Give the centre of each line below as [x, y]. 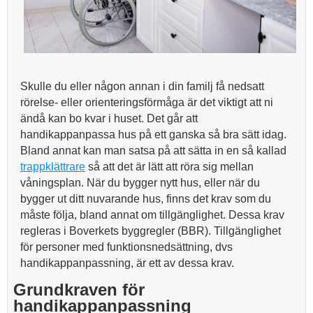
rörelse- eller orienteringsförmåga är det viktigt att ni [147, 102]
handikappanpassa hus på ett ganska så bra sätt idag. [153, 134]
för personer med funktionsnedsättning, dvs [126, 247]
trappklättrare [53, 167]
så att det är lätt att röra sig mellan [169, 167]
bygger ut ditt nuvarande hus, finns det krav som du [146, 199]
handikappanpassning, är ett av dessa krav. [127, 263]
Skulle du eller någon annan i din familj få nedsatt [142, 86]
